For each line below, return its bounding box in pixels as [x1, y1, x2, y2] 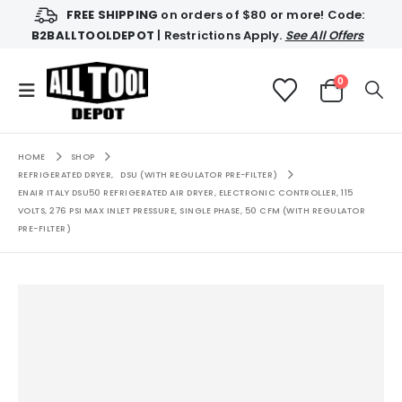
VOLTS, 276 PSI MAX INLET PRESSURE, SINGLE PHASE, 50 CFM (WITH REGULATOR [18, 204, 365, 216]
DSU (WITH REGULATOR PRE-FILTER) [120, 168, 278, 180]
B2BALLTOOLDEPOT [31, 27, 154, 44]
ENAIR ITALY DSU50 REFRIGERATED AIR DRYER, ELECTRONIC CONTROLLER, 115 [18, 186, 354, 198]
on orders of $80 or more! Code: [158, 5, 365, 23]
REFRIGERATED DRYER [18, 168, 112, 180]
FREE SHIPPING [66, 5, 159, 23]
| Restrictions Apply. [154, 27, 285, 44]
